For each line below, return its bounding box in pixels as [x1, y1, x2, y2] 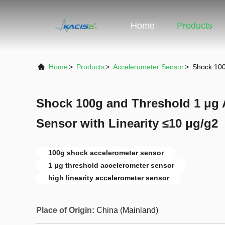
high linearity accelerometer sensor [48, 174, 169, 182]
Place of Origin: [36, 206, 94, 214]
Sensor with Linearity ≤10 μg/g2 [36, 117, 218, 130]
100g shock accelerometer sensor [48, 149, 164, 157]
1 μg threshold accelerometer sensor [48, 161, 174, 169]
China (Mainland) [96, 206, 158, 214]
